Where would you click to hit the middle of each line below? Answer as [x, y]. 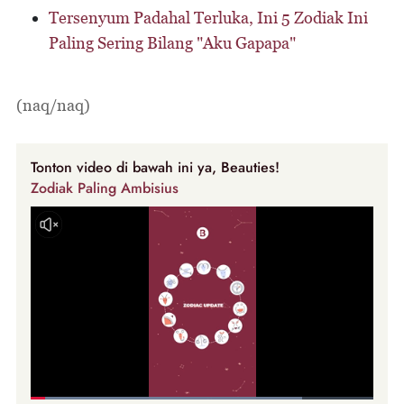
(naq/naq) [53, 105]
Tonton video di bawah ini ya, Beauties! [155, 167]
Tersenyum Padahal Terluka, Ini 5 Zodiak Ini [208, 17]
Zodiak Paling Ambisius [105, 188]
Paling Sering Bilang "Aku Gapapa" [172, 42]
